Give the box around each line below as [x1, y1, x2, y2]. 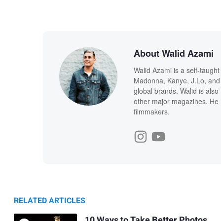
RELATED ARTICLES [14, 194, 85, 207]
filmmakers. [133, 106, 170, 116]
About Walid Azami [133, 47, 214, 60]
